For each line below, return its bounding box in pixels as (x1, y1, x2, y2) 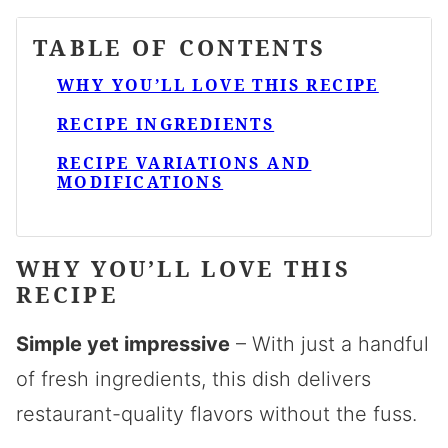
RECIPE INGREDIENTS (57, 112, 275, 135)
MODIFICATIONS (57, 170, 224, 193)
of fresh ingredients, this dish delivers (16, 367, 371, 391)
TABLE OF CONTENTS (33, 31, 327, 62)
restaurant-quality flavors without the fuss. (16, 402, 417, 426)
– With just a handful (230, 332, 429, 356)
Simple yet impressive (16, 332, 230, 356)
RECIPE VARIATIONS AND (57, 151, 312, 174)
